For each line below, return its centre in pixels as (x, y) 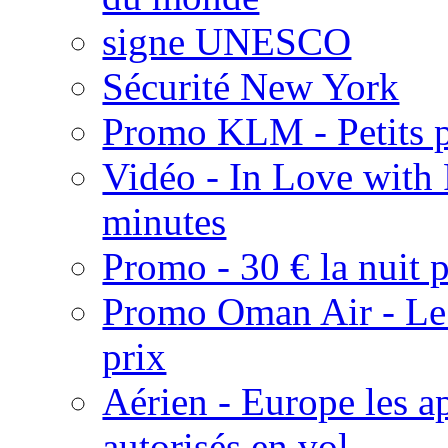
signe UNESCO (227, 41)
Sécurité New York (251, 86)
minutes (164, 221)
